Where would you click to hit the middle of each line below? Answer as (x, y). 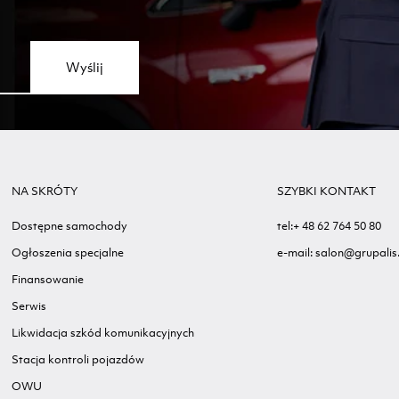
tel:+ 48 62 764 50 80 (329, 225)
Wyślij (85, 67)
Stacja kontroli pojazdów (78, 359)
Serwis (29, 305)
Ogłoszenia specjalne (68, 252)
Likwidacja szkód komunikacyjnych (103, 332)
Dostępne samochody (70, 225)
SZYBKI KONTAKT (326, 191)
